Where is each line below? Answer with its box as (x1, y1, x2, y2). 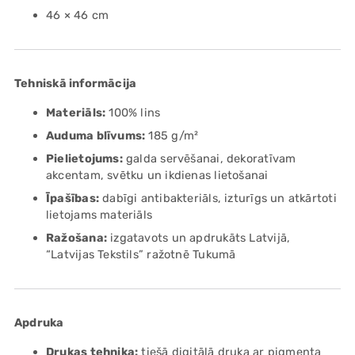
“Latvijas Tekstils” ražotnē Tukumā (46, 247, 236, 262)
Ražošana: (46, 231, 107, 246)
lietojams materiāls (46, 208, 153, 223)
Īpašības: (46, 191, 99, 206)
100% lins (105, 105, 161, 120)
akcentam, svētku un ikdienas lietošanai (46, 168, 269, 183)
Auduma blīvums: (46, 128, 146, 143)
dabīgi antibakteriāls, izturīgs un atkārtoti (98, 191, 337, 206)
